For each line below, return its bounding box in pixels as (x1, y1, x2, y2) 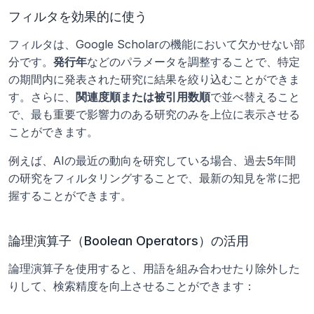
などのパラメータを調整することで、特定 (87, 55, 300, 69)
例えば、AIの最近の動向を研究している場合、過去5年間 (8, 153, 296, 168)
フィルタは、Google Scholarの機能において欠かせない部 (8, 37, 305, 51)
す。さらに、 (8, 90, 76, 104)
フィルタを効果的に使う (8, 9, 147, 24)
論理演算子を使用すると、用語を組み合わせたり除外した (8, 261, 300, 275)
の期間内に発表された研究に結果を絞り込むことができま (8, 72, 300, 86)
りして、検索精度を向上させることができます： (8, 279, 255, 293)
